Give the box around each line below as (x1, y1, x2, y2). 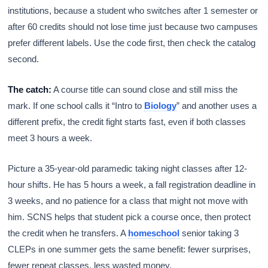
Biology (144, 100, 177, 111)
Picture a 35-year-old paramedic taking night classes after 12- (8, 163, 248, 174)
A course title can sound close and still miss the (51, 84, 238, 95)
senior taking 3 (179, 228, 239, 239)
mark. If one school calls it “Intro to (8, 100, 145, 111)
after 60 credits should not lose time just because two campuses (8, 22, 258, 32)
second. (8, 54, 39, 65)
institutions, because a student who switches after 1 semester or (8, 5, 258, 16)
